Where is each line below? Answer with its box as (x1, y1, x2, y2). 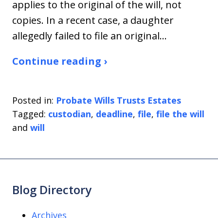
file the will (156, 108, 204, 120)
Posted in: (12, 94, 54, 107)
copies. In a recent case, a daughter (12, 14, 174, 27)
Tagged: (12, 108, 46, 120)
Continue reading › (12, 54, 107, 68)
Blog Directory (12, 182, 91, 198)
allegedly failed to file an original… (12, 29, 167, 43)
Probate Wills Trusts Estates (56, 94, 181, 107)
